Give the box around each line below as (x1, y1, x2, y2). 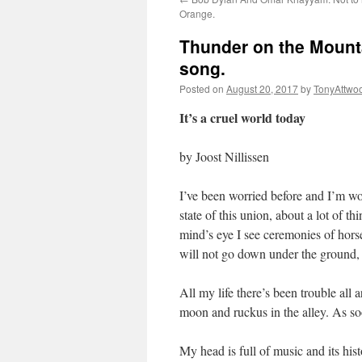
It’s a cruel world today (179, 108, 305, 127)
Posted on (179, 82, 224, 95)
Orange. (179, 6, 215, 20)
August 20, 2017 (226, 82, 298, 95)
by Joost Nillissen (179, 148, 269, 165)
